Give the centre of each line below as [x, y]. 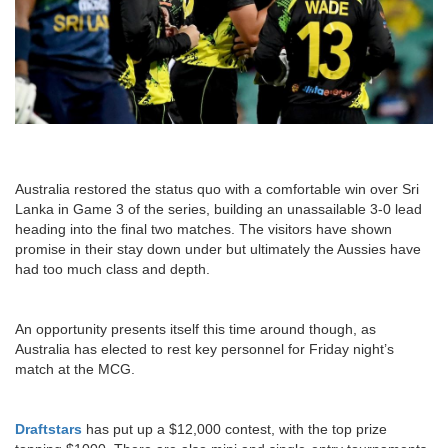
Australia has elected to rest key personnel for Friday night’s [204, 348]
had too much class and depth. [112, 268]
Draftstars [48, 428]
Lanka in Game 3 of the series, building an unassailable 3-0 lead [218, 208]
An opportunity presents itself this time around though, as [195, 328]
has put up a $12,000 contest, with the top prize [234, 428]
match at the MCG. [75, 368]
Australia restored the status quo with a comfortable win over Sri [217, 188]
